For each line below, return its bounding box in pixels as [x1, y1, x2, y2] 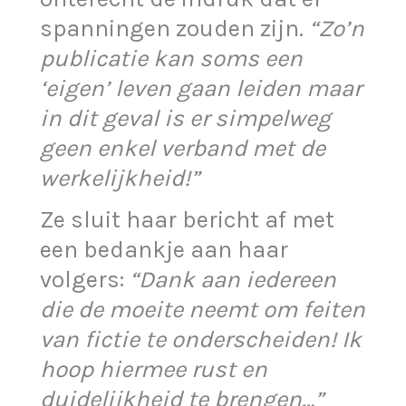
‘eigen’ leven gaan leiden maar [40, 74, 362, 103]
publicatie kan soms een [40, 44, 304, 73]
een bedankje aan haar [40, 236, 289, 265]
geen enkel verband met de [40, 134, 326, 163]
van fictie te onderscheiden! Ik [40, 325, 362, 354]
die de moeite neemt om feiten [40, 295, 366, 324]
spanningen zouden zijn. [40, 14, 310, 43]
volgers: [40, 266, 130, 295]
